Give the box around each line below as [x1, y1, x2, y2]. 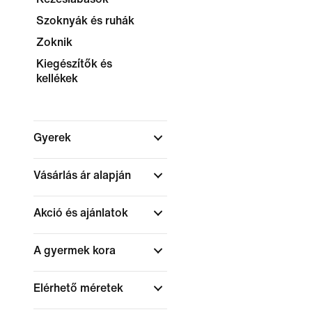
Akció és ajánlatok [33, 207, 131, 219]
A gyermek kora [33, 244, 118, 256]
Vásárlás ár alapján [33, 169, 134, 181]
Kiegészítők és [36, 58, 112, 70]
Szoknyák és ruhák [36, 15, 134, 26]
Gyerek [33, 132, 74, 143]
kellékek [36, 72, 78, 84]
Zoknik [36, 36, 72, 48]
